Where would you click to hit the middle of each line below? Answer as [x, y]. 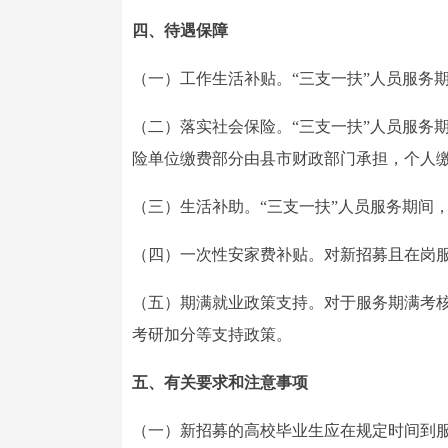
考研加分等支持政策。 [212, 334]
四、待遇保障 [180, 30]
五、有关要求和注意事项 [220, 382]
